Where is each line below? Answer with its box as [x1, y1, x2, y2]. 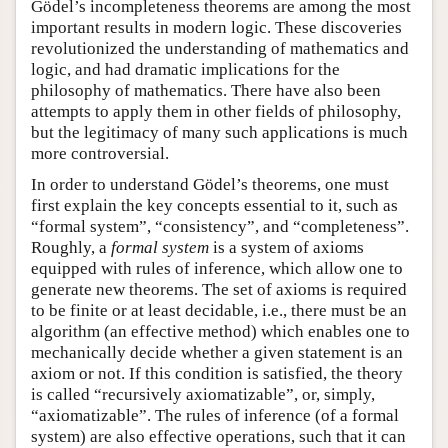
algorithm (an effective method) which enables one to [31, 322, 410, 342]
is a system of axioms [209, 238, 364, 258]
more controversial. [31, 144, 169, 164]
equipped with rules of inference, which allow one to [31, 259, 403, 279]
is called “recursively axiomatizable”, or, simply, [31, 385, 375, 405]
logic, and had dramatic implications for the [31, 60, 340, 80]
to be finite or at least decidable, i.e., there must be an [31, 301, 407, 321]
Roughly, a [31, 238, 111, 258]
